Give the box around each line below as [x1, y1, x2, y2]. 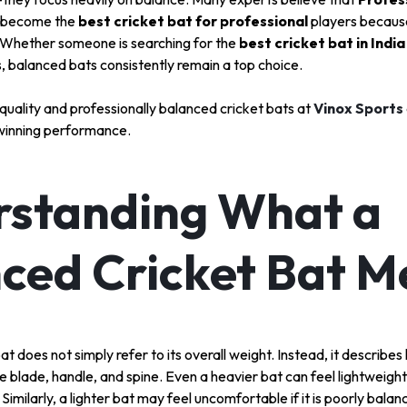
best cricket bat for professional [78, 12, 308, 31]
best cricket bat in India [239, 34, 405, 53]
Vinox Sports [313, 99, 403, 118]
